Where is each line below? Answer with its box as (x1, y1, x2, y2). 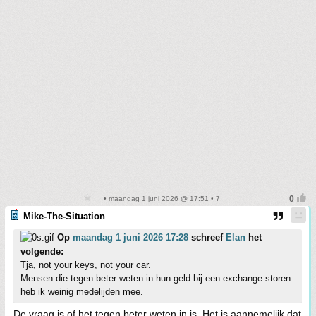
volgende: (20, 245, 63, 257)
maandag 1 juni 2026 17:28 (73, 231, 188, 243)
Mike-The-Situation (23, 210, 105, 221)
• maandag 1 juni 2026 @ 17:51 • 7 (102, 194, 220, 202)
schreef (188, 231, 226, 243)
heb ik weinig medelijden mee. (20, 286, 143, 297)
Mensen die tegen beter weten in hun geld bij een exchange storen (20, 272, 291, 284)
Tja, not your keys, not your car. (20, 259, 151, 270)
